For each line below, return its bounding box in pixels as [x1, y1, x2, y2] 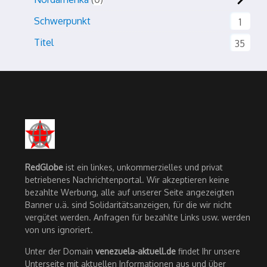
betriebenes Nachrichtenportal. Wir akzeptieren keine [25, 175, 229, 185]
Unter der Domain [25, 246, 95, 256]
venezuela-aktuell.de [95, 246, 176, 256]
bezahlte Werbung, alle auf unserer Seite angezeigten [25, 187, 234, 197]
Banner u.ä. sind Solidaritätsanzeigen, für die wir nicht [25, 200, 232, 210]
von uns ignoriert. [25, 225, 93, 235]
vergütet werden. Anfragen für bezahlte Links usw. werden [25, 212, 250, 222]
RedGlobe [25, 162, 63, 172]
